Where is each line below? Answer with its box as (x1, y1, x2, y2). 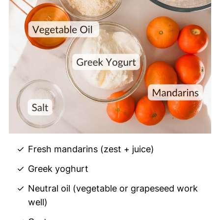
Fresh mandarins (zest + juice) (28, 143, 155, 154)
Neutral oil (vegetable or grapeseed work (28, 183, 198, 193)
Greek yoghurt (28, 163, 89, 174)
